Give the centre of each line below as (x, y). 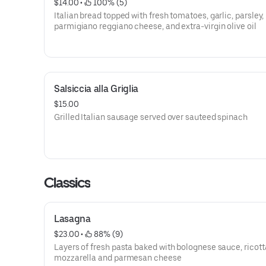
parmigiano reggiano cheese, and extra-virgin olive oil (155, 26)
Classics (67, 183)
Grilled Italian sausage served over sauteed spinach (151, 117)
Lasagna (72, 219)
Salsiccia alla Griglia (96, 89)
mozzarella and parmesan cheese (118, 258)
